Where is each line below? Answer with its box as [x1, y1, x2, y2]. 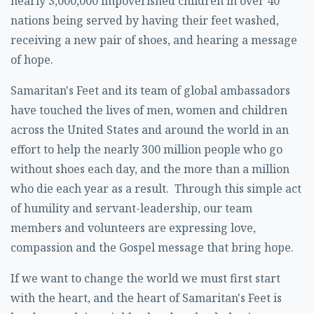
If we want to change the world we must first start [11, 271, 280, 286]
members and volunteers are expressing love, [11, 220, 256, 235]
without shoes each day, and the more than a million [11, 161, 289, 177]
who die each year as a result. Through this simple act [11, 181, 301, 196]
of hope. [11, 52, 53, 67]
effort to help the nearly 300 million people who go [11, 142, 282, 157]
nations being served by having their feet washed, [11, 13, 279, 28]
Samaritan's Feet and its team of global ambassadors [11, 83, 290, 98]
